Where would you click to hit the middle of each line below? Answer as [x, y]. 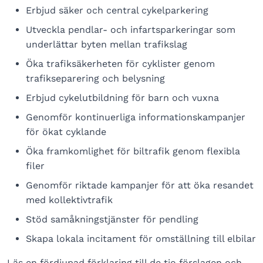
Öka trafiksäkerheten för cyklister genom [120, 63]
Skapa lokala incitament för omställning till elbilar [141, 238]
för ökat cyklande [66, 131]
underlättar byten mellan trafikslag [107, 44]
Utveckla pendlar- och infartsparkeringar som [131, 29]
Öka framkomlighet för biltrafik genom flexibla [133, 151]
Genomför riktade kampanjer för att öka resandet [140, 185]
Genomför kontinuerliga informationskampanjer [136, 117]
